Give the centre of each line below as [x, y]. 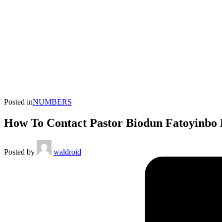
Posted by [19, 152]
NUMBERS [52, 102]
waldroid [67, 152]
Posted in [18, 102]
